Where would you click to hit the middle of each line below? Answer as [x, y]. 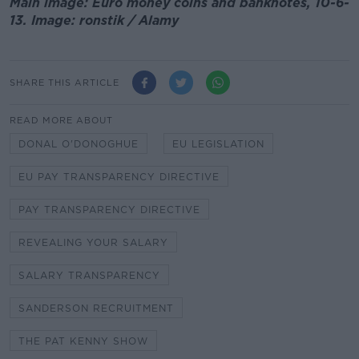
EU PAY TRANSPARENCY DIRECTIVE [119, 177]
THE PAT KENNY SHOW [83, 341]
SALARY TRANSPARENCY [89, 276]
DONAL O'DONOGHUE [79, 144]
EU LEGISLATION [218, 144]
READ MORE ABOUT [61, 121]
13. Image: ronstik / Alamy [96, 20]
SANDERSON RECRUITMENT [96, 309]
